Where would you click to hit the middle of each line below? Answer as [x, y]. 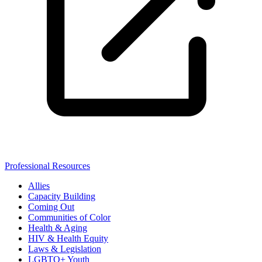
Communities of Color [69, 218]
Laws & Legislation [65, 249]
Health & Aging [58, 228]
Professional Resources [47, 166]
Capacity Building [62, 196]
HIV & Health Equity [68, 239]
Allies [39, 186]
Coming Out [51, 207]
